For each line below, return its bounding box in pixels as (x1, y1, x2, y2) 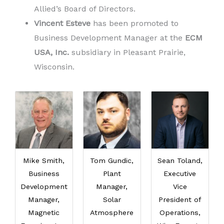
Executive (163, 169, 196, 177)
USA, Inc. (34, 47, 69, 57)
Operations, (159, 208, 200, 216)
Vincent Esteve (34, 18, 90, 28)
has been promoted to (90, 18, 178, 28)
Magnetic (28, 208, 60, 216)
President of (158, 195, 201, 203)
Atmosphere (90, 208, 134, 216)
